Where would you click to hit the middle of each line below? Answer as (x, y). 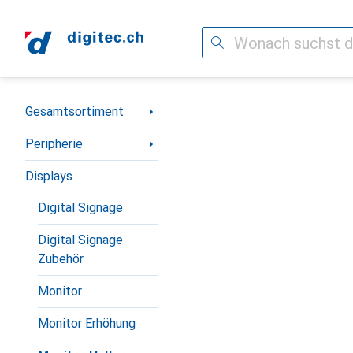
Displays (49, 176)
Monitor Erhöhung (87, 323)
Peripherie (54, 144)
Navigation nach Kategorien (102, 105)
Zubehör (61, 259)
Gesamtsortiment (74, 111)
